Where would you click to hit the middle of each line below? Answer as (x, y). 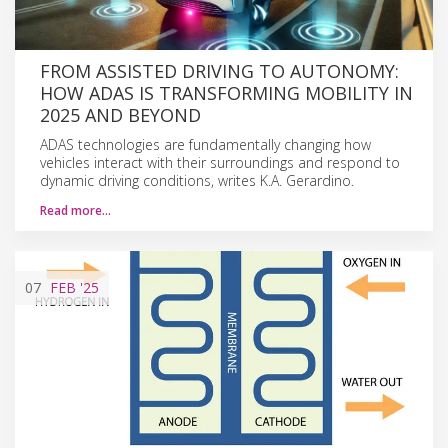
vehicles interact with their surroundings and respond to (220, 162)
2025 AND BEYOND (120, 114)
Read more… (75, 210)
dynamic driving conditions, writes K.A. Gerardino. (197, 180)
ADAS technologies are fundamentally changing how (205, 144)
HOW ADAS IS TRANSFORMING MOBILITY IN (226, 92)
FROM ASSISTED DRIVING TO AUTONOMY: (219, 70)
